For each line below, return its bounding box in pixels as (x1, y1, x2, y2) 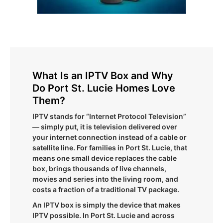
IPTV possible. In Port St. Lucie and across (32, 211, 175, 220)
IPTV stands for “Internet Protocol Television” (32, 111, 186, 120)
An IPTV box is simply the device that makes (32, 200, 181, 209)
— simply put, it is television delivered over (32, 122, 177, 131)
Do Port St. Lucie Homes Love (32, 82, 175, 94)
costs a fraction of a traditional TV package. (32, 185, 179, 194)
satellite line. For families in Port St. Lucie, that (32, 143, 187, 152)
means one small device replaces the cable (32, 153, 177, 162)
